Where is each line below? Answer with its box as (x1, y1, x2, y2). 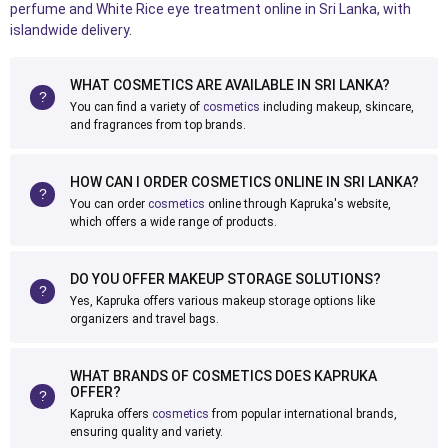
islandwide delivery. (10, 22, 132, 38)
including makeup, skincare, (260, 100, 414, 114)
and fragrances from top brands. (70, 118, 246, 132)
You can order (70, 197, 148, 211)
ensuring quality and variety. (70, 425, 223, 439)
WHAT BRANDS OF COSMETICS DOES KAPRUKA (70, 368, 377, 384)
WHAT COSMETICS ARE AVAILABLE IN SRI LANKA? (70, 77, 390, 93)
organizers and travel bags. (70, 312, 219, 326)
